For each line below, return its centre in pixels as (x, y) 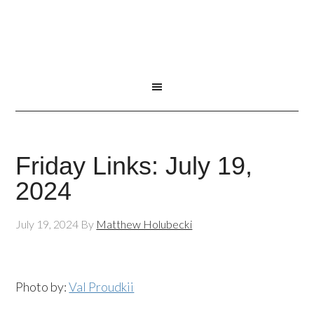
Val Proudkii (102, 287)
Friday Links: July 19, (134, 166)
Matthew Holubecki (144, 224)
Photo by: (42, 287)
